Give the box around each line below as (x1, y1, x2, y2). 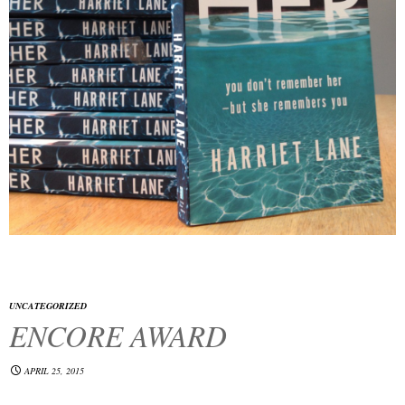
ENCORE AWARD (9, 316, 227, 355)
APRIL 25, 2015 (24, 364, 84, 377)
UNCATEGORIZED (9, 299, 87, 312)
